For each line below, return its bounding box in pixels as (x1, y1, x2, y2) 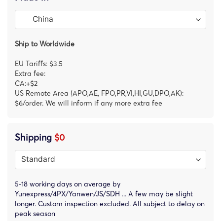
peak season (15, 209, 55, 218)
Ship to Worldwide (15, 39, 74, 48)
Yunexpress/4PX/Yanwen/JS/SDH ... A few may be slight (15, 189, 193, 198)
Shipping (15, 131, 54, 143)
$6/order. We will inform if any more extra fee (15, 98, 162, 108)
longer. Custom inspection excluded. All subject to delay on (15, 199, 205, 208)
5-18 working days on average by (15, 179, 120, 188)
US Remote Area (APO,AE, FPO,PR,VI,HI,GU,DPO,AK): (15, 88, 184, 98)
